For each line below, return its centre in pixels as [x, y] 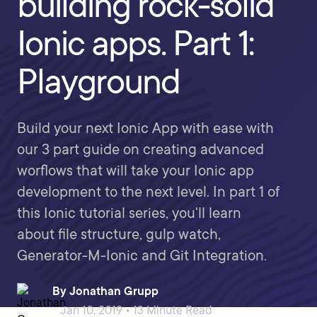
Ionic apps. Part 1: [135, 43]
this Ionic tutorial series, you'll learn [129, 213]
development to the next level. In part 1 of [148, 192]
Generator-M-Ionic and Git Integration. [142, 255]
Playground [98, 81]
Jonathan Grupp [114, 291]
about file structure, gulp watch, [119, 234]
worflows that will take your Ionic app [136, 171]
